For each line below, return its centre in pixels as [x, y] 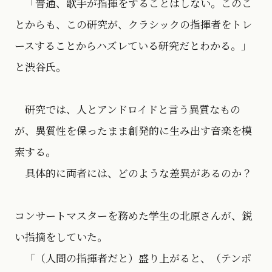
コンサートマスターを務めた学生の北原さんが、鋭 [133, 216]
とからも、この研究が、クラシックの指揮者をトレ [133, 24]
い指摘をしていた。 [61, 237]
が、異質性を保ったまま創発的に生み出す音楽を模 [133, 131]
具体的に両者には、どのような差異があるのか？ [133, 173]
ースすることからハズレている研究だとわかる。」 [133, 46]
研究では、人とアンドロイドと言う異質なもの [127, 109]
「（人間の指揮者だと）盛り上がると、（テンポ [133, 258]
